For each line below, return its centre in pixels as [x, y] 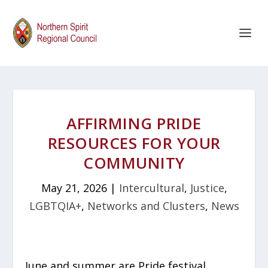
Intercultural [151, 188]
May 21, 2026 [74, 188]
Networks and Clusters [146, 206]
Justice [207, 188]
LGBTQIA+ [55, 206]
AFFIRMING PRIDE [134, 123]
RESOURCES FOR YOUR [134, 143]
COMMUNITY [134, 163]
